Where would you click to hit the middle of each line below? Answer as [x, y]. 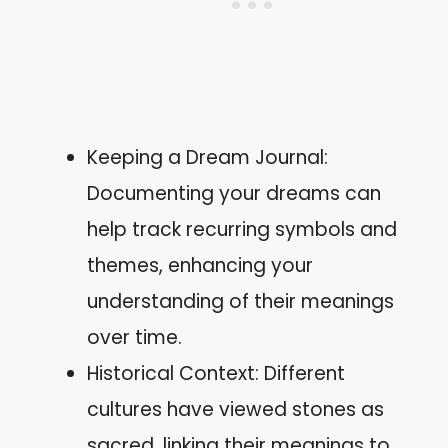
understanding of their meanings [240, 301]
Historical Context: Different [216, 373]
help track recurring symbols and [242, 229]
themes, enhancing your [200, 265]
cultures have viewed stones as [235, 409]
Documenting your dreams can [234, 193]
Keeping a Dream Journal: [207, 157]
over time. [134, 337]
